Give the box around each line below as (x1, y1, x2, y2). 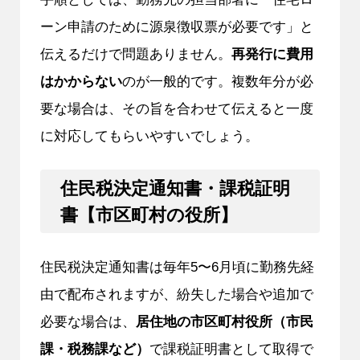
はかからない (39, 73, 122, 90)
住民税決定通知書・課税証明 (59, 178, 290, 198)
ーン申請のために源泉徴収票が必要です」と (39, 18, 313, 35)
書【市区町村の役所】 (59, 204, 238, 225)
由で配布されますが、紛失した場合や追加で (39, 285, 313, 302)
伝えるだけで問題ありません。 (39, 46, 231, 63)
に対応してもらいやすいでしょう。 (39, 128, 259, 145)
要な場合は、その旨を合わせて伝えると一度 (39, 100, 313, 117)
